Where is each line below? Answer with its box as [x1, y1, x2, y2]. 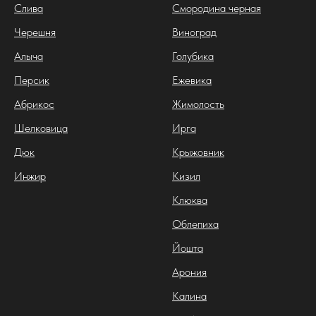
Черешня [14, 25, 56, 39]
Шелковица [14, 121, 68, 135]
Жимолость [172, 97, 224, 111]
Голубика [172, 49, 214, 63]
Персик [14, 73, 49, 87]
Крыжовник [172, 145, 224, 159]
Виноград [172, 25, 217, 39]
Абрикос [14, 97, 54, 111]
